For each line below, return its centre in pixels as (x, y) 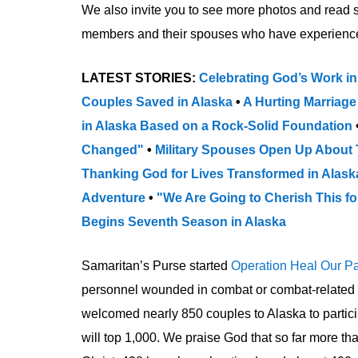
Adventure (115, 198)
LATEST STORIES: (140, 78)
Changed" (113, 150)
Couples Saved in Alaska (157, 102)
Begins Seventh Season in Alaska (184, 222)
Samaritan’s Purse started (156, 266)
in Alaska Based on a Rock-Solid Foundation (217, 126)
